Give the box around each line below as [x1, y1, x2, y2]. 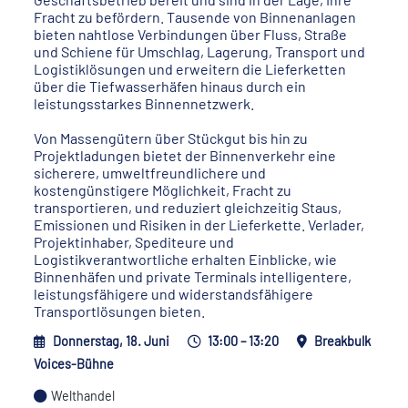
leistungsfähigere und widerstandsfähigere [34, 285, 314, 302]
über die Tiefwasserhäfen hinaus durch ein [34, 77, 307, 95]
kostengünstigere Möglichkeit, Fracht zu [34, 181, 292, 199]
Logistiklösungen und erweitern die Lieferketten [34, 60, 347, 77]
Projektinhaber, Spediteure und [34, 233, 235, 250]
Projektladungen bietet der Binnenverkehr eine [34, 147, 337, 164]
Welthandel [51, 388, 116, 403]
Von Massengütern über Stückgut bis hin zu [34, 129, 309, 147]
